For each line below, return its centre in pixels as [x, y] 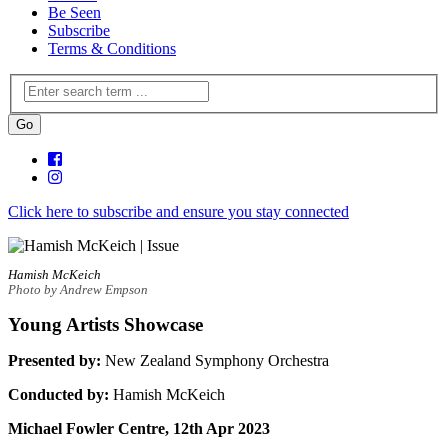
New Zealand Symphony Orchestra [215, 360]
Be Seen [74, 12]
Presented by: [54, 360]
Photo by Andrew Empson [78, 289]
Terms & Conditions [112, 48]
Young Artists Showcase [105, 324]
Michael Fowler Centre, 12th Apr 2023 [139, 428]
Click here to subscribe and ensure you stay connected [178, 212]
